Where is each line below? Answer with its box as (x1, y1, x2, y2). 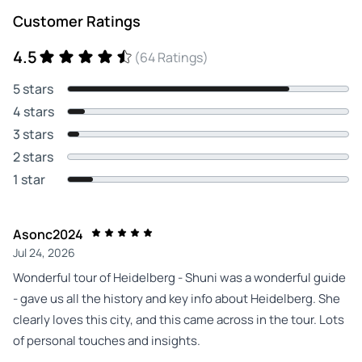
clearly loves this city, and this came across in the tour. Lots (13, 310, 344, 328)
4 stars (13, 102, 54, 120)
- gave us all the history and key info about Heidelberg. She (13, 289, 340, 307)
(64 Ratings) (134, 48, 208, 66)
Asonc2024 (13, 225, 83, 243)
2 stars (13, 147, 53, 166)
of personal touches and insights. (13, 331, 200, 349)
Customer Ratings (13, 11, 141, 31)
